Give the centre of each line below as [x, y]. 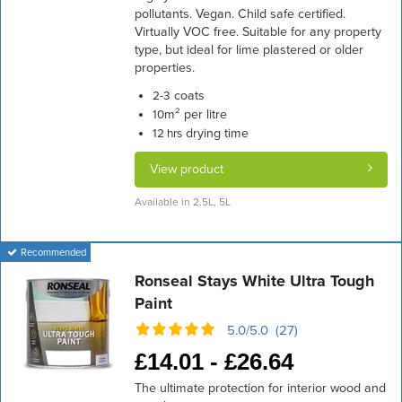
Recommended [52, 253]
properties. [164, 68]
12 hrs [167, 134]
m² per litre [195, 114]
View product [186, 169]
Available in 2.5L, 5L [182, 202]
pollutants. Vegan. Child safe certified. [240, 14]
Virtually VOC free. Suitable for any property [258, 32]
